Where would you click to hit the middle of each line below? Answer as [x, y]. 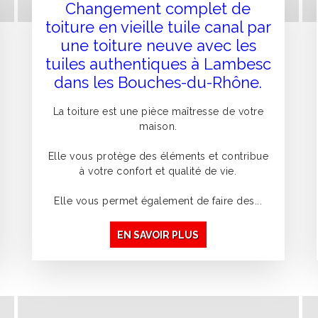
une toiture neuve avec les [158, 46]
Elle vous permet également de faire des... [158, 201]
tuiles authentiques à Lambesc [158, 64]
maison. [158, 127]
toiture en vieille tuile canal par [158, 27]
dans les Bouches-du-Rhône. [158, 83]
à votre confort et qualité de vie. [158, 171]
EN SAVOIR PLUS [158, 235]
